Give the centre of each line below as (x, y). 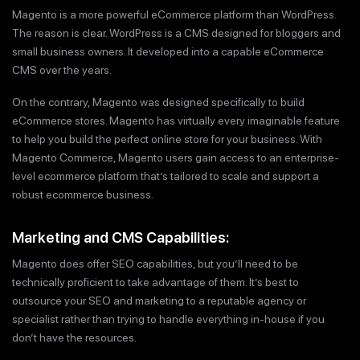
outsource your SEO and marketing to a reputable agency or (159, 301)
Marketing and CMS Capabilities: (121, 238)
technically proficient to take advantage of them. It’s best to (155, 282)
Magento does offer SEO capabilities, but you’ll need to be (155, 264)
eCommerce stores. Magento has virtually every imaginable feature (176, 121)
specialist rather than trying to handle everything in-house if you (168, 319)
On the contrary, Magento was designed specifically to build (158, 102)
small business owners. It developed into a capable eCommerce (168, 51)
